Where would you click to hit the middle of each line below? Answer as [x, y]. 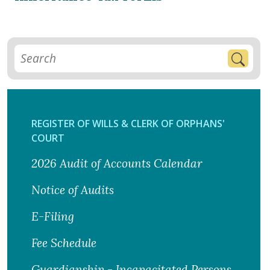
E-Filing [53, 217]
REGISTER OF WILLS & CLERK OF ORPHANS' [128, 124]
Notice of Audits [73, 190]
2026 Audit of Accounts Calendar [117, 164]
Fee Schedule [64, 243]
